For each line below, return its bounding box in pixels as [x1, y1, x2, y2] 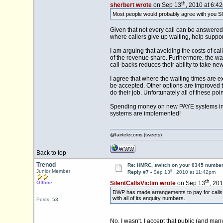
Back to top [36, 149, 66, 156]
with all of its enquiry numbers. [112, 195, 185, 202]
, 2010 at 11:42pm [173, 169, 216, 175]
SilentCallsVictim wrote [110, 180, 176, 187]
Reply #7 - [127, 169, 153, 175]
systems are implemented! [110, 110, 181, 117]
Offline [36, 180, 52, 185]
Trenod [36, 161, 56, 168]
